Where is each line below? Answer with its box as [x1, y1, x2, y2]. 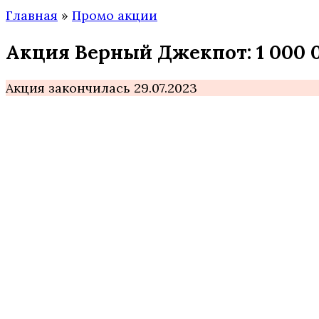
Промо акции [72, 7, 157, 24]
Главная [6, 7, 58, 24]
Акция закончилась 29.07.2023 [6, 80, 197, 97]
